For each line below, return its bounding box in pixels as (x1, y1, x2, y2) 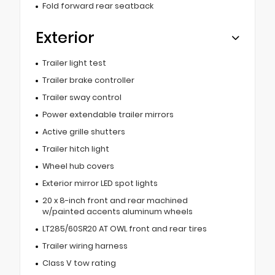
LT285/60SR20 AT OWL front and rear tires (42, 223, 207, 234)
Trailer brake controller (42, 75, 134, 86)
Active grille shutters (42, 126, 125, 137)
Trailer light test (42, 58, 106, 69)
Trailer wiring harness (42, 241, 128, 252)
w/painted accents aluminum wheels (42, 206, 193, 217)
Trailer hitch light (42, 144, 109, 155)
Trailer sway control (42, 92, 122, 103)
